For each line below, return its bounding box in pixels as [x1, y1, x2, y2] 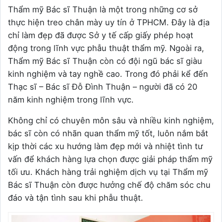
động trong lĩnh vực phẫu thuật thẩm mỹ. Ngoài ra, [8, 43, 204, 54]
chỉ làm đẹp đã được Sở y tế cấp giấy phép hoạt [8, 30, 193, 41]
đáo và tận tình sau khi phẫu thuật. [8, 193, 143, 203]
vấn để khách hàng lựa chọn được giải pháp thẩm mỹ [8, 154, 213, 165]
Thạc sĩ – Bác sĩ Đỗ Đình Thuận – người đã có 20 [8, 82, 197, 92]
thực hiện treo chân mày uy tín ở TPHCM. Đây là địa [8, 17, 210, 28]
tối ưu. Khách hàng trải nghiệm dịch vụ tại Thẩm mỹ [8, 167, 208, 177]
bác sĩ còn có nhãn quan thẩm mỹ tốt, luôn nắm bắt [8, 128, 208, 139]
